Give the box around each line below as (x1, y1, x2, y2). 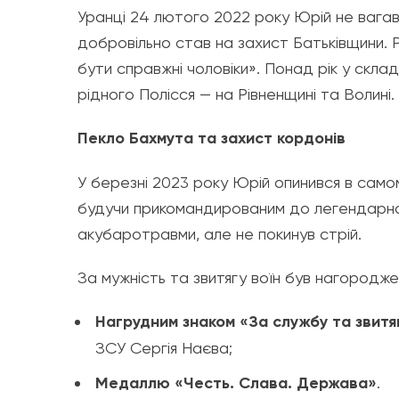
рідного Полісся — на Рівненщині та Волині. (77, 85, 395, 104)
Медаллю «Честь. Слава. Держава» (95, 373, 377, 394)
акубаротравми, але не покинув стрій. (77, 224, 362, 244)
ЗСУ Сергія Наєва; (95, 338, 232, 358)
